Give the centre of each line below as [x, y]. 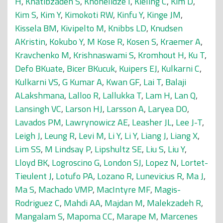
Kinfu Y [130, 15]
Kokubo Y [66, 42]
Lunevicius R [159, 176]
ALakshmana [40, 95]
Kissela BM [36, 28]
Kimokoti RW [89, 15]
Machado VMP [65, 189]
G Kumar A [82, 82]
